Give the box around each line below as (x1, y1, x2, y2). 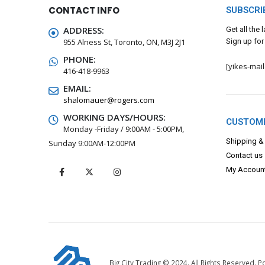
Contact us (226, 150, 263, 160)
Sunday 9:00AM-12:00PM (49, 137, 135, 148)
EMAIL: (63, 82, 91, 94)
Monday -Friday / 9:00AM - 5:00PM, (63, 123, 184, 134)
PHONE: (63, 53, 96, 65)
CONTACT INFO (49, 4, 119, 17)
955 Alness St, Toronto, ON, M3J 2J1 (63, 36, 185, 47)
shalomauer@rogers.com (63, 94, 154, 105)
